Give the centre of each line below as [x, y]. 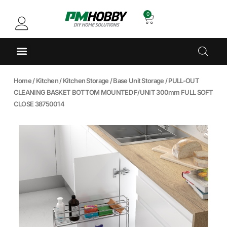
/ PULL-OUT [181, 80]
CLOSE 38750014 [39, 104]
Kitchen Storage [86, 80]
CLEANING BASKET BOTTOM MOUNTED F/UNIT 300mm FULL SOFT [113, 92]
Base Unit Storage [139, 80]
